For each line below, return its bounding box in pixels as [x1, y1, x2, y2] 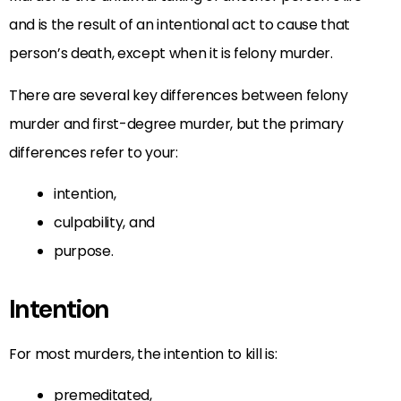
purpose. [54, 240, 114, 261]
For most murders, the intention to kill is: [9, 343, 277, 364]
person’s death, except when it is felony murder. [9, 43, 333, 64]
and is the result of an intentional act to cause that [9, 14, 351, 36]
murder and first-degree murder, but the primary [9, 113, 344, 134]
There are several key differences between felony [9, 84, 348, 106]
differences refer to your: [9, 141, 178, 163]
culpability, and [54, 211, 155, 233]
